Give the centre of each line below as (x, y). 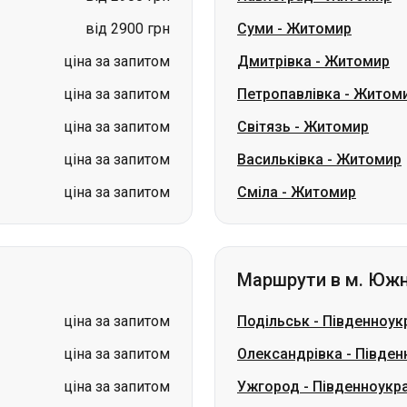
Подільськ (273, 226)
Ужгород (268, 291)
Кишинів (266, 357)
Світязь (264, 31)
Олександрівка (290, 258)
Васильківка (280, 64)
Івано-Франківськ (299, 324)
